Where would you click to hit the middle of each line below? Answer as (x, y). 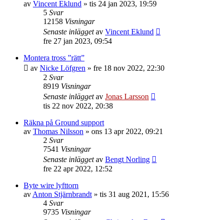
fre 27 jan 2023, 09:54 (78, 41)
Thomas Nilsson (58, 131)
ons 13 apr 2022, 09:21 (127, 131)
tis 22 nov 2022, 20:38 (78, 106)
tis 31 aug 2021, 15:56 (134, 194)
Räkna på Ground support (64, 123)
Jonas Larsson (127, 96)
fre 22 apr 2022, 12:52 (78, 169)
